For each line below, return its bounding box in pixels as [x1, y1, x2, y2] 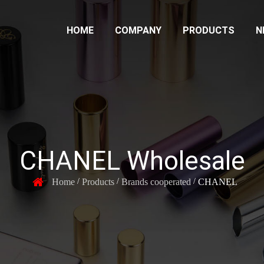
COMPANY [115, 24, 161, 36]
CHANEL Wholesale [19, 146, 245, 176]
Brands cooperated [121, 177, 191, 187]
